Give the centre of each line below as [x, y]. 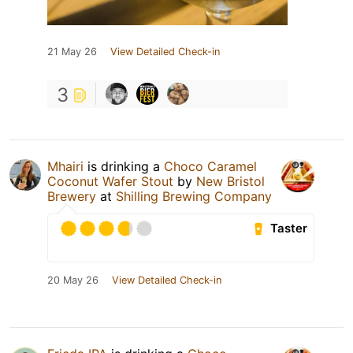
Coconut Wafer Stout [110, 181]
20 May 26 [73, 280]
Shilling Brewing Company [194, 196]
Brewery [72, 196]
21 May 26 [72, 51]
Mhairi [65, 166]
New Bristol [230, 181]
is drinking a [124, 166]
